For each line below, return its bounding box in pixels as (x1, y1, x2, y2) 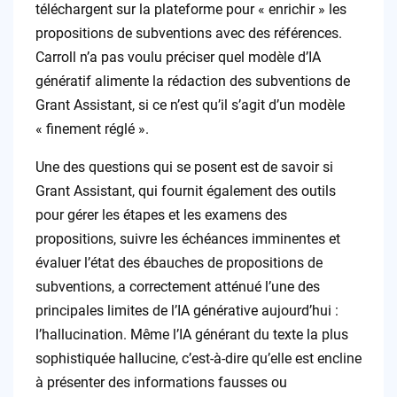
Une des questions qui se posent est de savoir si (35, 159, 333, 176)
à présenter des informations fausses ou (35, 374, 287, 392)
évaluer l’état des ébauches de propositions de (35, 254, 323, 272)
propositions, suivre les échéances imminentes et (35, 230, 340, 248)
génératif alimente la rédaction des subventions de (35, 73, 350, 90)
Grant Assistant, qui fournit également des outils (35, 183, 336, 200)
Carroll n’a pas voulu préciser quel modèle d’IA (35, 49, 321, 66)
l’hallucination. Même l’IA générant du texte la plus (35, 326, 348, 344)
